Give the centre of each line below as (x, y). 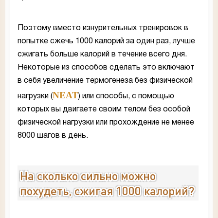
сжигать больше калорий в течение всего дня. (102, 54)
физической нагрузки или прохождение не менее (106, 122)
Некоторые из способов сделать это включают (106, 67)
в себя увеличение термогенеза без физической (105, 81)
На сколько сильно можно (88, 175)
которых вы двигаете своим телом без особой (104, 109)
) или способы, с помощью (126, 96)
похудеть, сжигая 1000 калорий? (107, 190)
